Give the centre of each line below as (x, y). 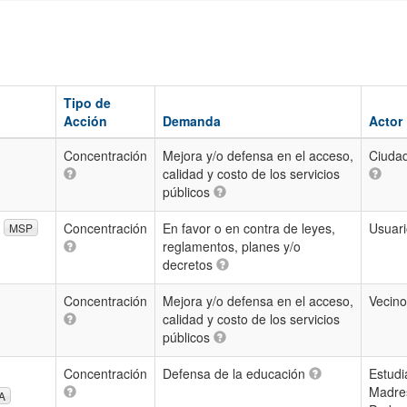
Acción (85, 121)
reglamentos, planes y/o (232, 246)
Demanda (192, 121)
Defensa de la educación (236, 373)
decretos (189, 264)
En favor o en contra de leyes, (249, 228)
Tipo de (87, 103)
